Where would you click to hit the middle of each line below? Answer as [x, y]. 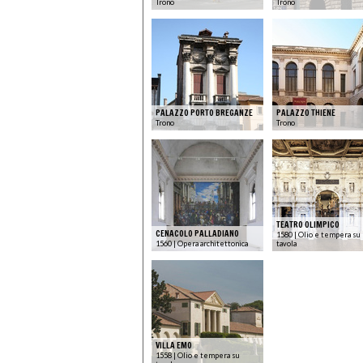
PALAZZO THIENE [306, 112]
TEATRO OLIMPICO [308, 224]
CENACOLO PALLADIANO [197, 233]
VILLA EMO [174, 345]
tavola [286, 243]
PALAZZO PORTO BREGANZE [204, 112]
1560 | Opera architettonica [202, 243]
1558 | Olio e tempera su [198, 355]
